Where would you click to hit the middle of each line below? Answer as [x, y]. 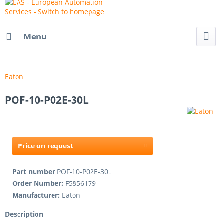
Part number [35, 172]
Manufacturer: [37, 195]
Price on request [45, 146]
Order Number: [39, 183]
